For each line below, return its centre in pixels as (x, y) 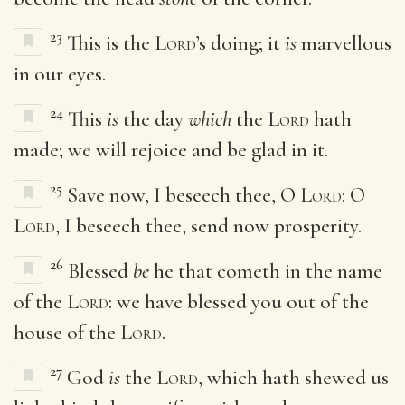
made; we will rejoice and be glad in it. (171, 150)
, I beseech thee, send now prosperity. (208, 226)
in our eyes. (60, 74)
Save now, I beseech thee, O (184, 195)
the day (153, 119)
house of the (67, 332)
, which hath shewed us (293, 377)
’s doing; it (240, 43)
